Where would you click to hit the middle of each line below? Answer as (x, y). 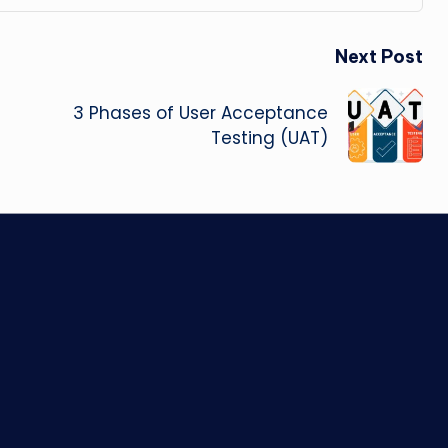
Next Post (378, 57)
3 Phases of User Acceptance (200, 112)
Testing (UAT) (269, 137)
